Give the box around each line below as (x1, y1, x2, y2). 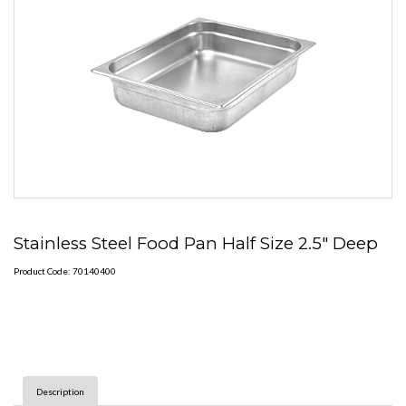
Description (36, 385, 84, 397)
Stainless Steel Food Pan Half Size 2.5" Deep (14, 232, 378, 254)
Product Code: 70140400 (14, 265, 116, 276)
